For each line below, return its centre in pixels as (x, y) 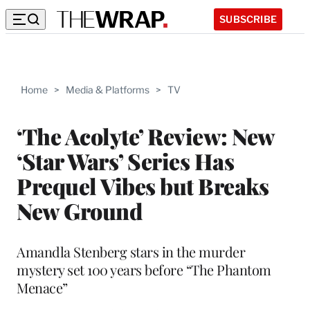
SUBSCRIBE (248, 19)
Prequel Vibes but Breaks (143, 185)
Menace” (42, 287)
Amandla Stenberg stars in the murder (131, 251)
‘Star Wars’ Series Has (125, 161)
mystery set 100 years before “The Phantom (144, 269)
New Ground (79, 210)
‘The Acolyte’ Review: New (146, 136)
